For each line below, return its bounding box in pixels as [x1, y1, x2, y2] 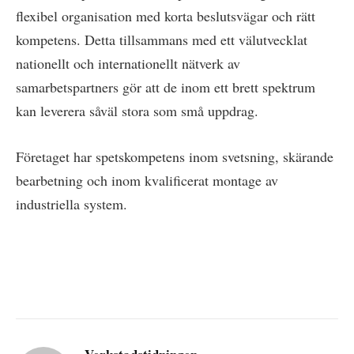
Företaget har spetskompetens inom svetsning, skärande [16, 146, 333, 166]
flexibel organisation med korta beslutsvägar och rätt [16, 6, 315, 26]
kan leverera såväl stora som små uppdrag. [16, 101, 258, 121]
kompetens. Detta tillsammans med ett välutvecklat [16, 30, 307, 50]
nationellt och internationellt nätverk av [16, 54, 240, 73]
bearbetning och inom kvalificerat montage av [16, 170, 278, 190]
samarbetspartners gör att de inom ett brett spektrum [16, 77, 315, 97]
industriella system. [16, 194, 127, 213]
